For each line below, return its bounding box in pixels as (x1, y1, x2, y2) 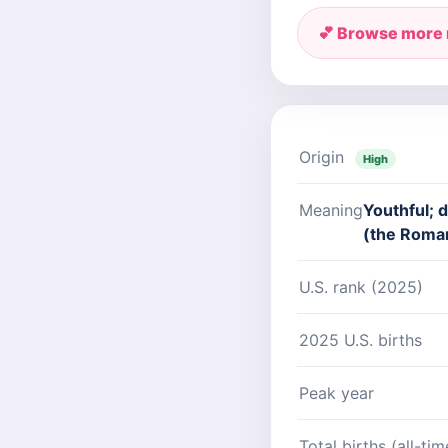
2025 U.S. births (299, 330, 422, 350)
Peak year (299, 383, 374, 403)
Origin (299, 147, 349, 167)
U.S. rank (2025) (299, 277, 423, 297)
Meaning (299, 200, 363, 220)
